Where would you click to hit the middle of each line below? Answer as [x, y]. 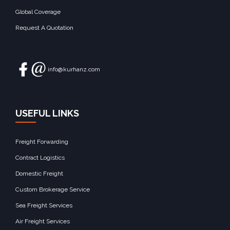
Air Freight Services [43, 222]
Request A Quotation [44, 28]
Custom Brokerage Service [53, 190]
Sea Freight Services [44, 206]
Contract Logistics [40, 158]
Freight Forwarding [42, 142]
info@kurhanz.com [74, 70]
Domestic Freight [39, 174]
